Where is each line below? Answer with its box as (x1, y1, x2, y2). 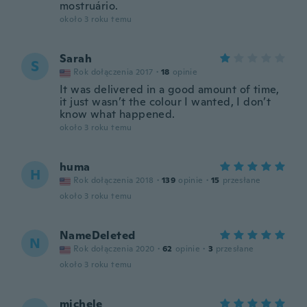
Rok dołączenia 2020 (73, 243, 155, 254)
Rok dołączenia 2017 (73, 66, 153, 77)
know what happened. (60, 107, 175, 121)
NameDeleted (60, 228, 136, 243)
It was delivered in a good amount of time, (60, 82, 280, 97)
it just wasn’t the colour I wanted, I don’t (60, 95, 271, 109)
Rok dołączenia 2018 (73, 175, 154, 186)
